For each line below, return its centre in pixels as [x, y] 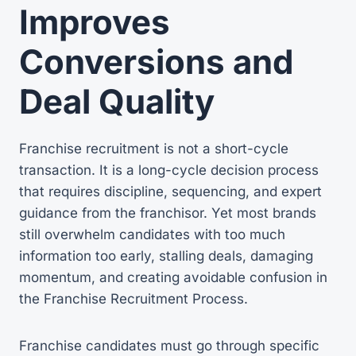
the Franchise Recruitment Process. [133, 298]
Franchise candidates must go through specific [169, 345]
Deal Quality [117, 101]
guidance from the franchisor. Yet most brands [168, 213]
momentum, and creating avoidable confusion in [173, 277]
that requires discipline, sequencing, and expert [170, 191]
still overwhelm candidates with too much [152, 234]
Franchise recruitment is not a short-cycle [154, 148]
